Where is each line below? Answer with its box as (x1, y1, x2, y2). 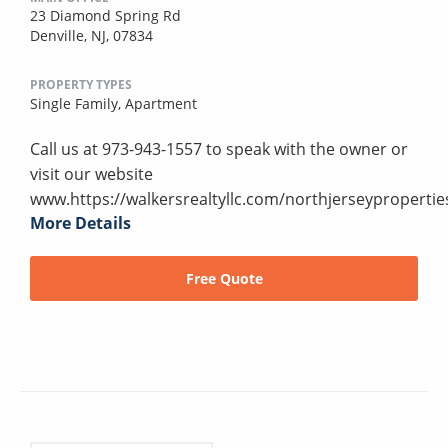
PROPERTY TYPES (30, 75, 132, 93)
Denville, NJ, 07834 (30, 25, 153, 45)
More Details (30, 211, 131, 234)
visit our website (30, 162, 153, 185)
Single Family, (30, 93, 125, 113)
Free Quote (185, 268, 263, 288)
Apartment (125, 93, 197, 113)
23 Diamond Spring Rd (30, 5, 181, 25)
